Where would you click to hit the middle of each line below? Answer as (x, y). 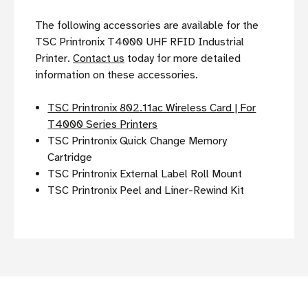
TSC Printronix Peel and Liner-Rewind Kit (146, 191)
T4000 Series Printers (103, 125)
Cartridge (70, 158)
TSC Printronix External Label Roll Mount (145, 174)
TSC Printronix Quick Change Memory (137, 141)
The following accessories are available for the (147, 26)
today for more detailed (183, 59)
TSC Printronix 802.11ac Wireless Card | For (152, 108)
